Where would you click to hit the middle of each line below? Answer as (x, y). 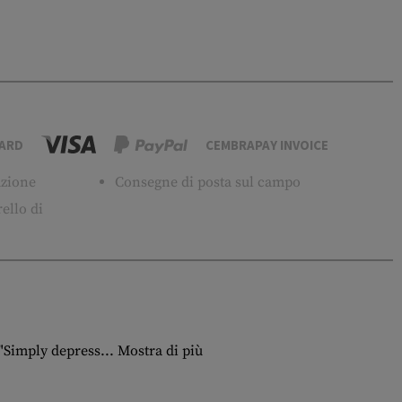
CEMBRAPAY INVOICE (267, 144)
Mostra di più (160, 351)
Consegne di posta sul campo (208, 182)
